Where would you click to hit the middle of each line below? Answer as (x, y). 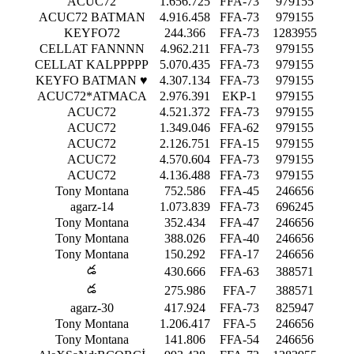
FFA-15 (239, 143)
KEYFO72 (92, 32)
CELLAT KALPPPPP (92, 64)
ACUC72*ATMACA (92, 96)
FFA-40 (239, 238)
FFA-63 (239, 271)
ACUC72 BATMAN (92, 17)
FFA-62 (239, 127)
